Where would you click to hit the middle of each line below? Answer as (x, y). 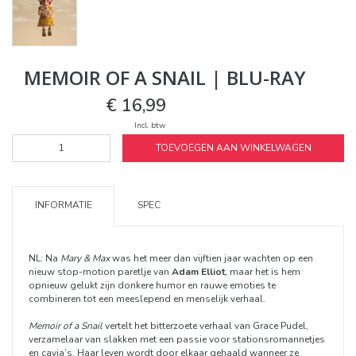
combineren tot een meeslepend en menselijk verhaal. (148, 298)
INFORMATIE (63, 205)
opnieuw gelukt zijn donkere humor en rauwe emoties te (152, 285)
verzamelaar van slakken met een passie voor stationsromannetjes (177, 339)
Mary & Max (85, 258)
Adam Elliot (198, 271)
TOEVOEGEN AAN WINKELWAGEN (233, 147)
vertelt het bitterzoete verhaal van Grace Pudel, (205, 325)
